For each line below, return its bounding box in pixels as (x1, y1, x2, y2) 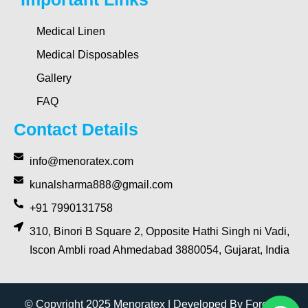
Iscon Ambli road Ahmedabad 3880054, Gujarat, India (29, 243, 289, 256)
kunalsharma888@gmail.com (29, 178, 173, 190)
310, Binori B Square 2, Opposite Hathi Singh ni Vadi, (29, 225, 289, 237)
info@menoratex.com (29, 155, 133, 167)
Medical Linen (36, 25, 105, 37)
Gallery (36, 71, 71, 84)
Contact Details (14, 119, 138, 139)
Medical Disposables (36, 48, 139, 60)
